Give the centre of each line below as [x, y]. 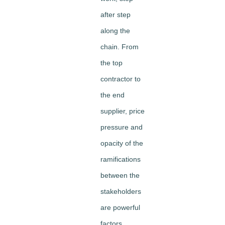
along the [115, 31]
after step [116, 15]
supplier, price [123, 111]
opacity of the [122, 143]
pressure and [122, 127]
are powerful [120, 208]
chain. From [120, 47]
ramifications [121, 159]
